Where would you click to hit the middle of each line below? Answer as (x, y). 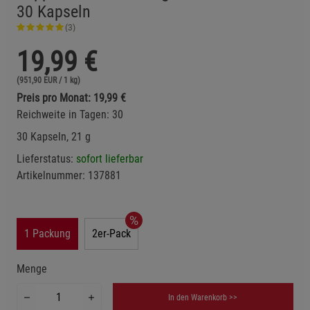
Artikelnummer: (52, 175)
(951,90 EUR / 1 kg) (48, 80)
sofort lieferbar (110, 158)
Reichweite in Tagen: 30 (70, 114)
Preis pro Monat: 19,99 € (71, 98)
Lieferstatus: (46, 158)
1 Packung (47, 233)
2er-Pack (111, 233)
